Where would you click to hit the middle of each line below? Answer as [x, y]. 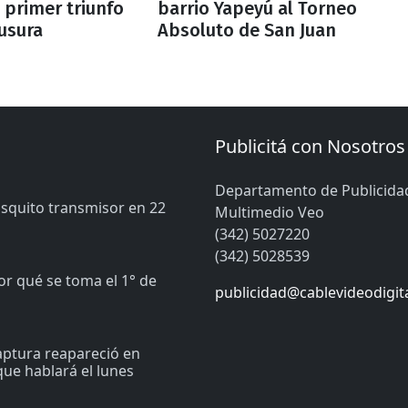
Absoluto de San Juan [246, 30]
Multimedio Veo [270, 212]
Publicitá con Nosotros [310, 146]
